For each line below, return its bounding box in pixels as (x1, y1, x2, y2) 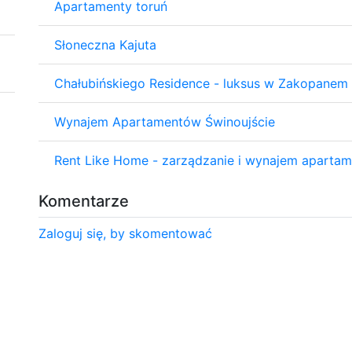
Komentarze (38, 191, 129, 211)
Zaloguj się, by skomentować (38, 225, 212, 241)
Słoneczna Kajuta (54, 36, 156, 53)
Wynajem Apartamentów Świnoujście (54, 113, 275, 130)
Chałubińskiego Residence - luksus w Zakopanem (54, 75, 348, 91)
